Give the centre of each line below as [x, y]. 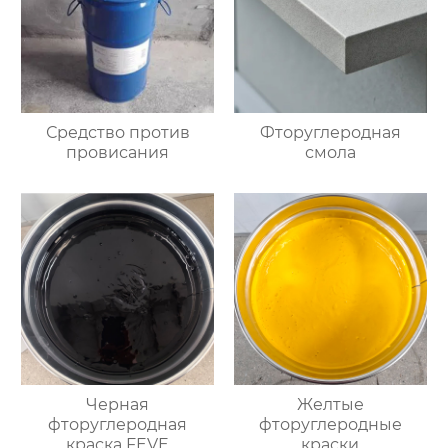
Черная [118, 405]
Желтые [330, 405]
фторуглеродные [330, 425]
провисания [118, 152]
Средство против [117, 132]
